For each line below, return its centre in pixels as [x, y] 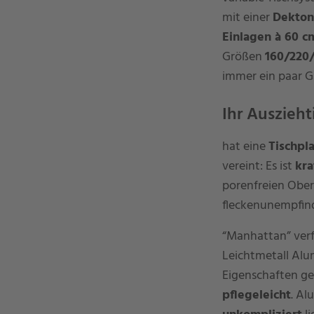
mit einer [247, 18]
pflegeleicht [256, 295]
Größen [243, 57]
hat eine [245, 147]
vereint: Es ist [258, 166]
